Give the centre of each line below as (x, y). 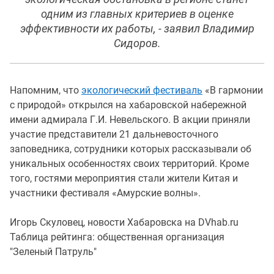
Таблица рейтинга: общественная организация (117, 237)
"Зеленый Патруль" (53, 252)
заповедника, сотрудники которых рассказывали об (131, 149)
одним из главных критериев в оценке (137, 14)
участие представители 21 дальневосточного (114, 134)
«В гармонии (233, 90)
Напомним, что (46, 90)
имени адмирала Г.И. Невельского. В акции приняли (130, 120)
